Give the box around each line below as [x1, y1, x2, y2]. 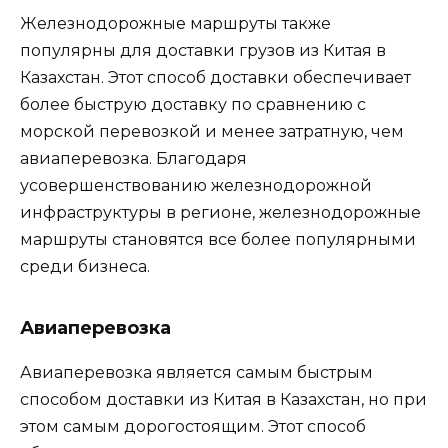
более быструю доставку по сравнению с [20, 94, 366, 114]
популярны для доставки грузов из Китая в [20, 40, 386, 60]
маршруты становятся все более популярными [20, 229, 416, 249]
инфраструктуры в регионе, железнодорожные [20, 202, 421, 222]
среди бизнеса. [20, 256, 150, 276]
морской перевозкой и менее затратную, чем [20, 121, 404, 141]
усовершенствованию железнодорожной [20, 175, 372, 195]
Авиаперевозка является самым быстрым [20, 362, 373, 382]
